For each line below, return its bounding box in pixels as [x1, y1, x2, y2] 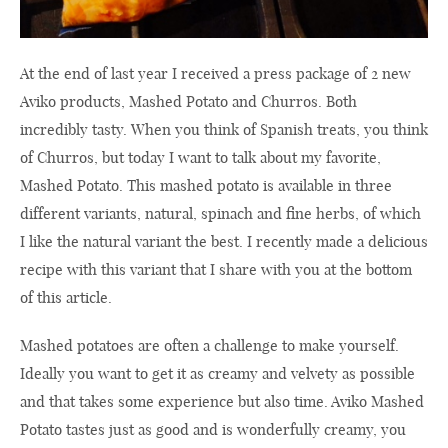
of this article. [20, 288, 112, 308]
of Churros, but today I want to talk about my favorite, [20, 148, 381, 168]
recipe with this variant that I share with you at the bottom [20, 260, 412, 280]
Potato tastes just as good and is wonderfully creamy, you [20, 420, 406, 440]
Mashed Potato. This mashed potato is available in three [20, 176, 392, 196]
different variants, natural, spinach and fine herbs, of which [20, 204, 421, 224]
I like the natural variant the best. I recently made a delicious [20, 232, 428, 252]
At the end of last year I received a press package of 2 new [20, 64, 411, 84]
